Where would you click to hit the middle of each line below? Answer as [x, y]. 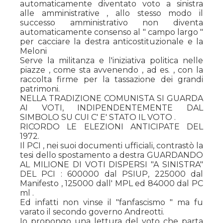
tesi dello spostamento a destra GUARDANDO [111, 155]
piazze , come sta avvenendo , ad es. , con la [111, 70]
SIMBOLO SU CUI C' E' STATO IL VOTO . [98, 117]
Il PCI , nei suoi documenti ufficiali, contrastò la [111, 146]
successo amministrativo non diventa [111, 23]
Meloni [33, 51]
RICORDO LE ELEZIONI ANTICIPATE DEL [111, 127]
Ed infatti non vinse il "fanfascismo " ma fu [111, 202]
